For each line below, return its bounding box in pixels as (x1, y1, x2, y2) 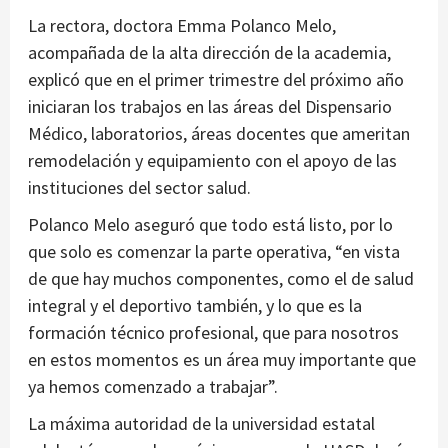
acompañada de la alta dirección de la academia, (28, 40, 391, 64)
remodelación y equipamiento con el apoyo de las (28, 148, 397, 172)
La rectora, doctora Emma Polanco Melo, (28, 13, 336, 37)
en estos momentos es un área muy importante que (28, 347, 416, 371)
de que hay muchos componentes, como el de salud (28, 266, 414, 290)
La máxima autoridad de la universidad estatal (28, 411, 375, 435)
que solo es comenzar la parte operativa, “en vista (28, 239, 400, 263)
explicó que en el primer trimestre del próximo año (28, 67, 404, 91)
